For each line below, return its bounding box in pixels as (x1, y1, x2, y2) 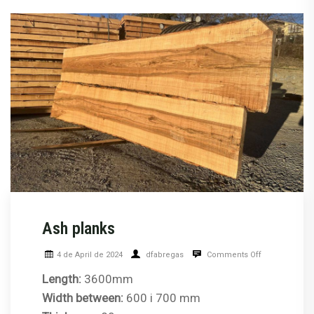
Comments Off (205, 250, 261, 260)
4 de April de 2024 (57, 250, 123, 260)
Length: (42, 272, 81, 287)
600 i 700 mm (123, 291, 200, 306)
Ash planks (42, 219, 115, 239)
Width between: (42, 291, 123, 306)
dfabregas (144, 250, 184, 260)
